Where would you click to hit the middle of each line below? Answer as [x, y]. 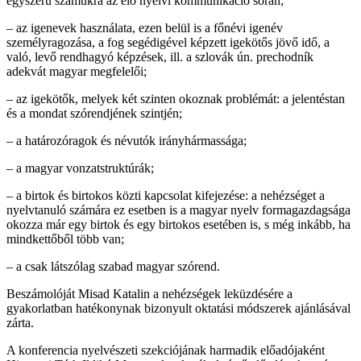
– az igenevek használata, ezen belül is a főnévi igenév [145, 28]
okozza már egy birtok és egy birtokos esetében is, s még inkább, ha [178, 225]
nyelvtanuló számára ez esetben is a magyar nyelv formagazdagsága [178, 210]
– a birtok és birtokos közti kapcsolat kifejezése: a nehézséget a [166, 196]
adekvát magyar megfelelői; [77, 72]
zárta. [20, 323]
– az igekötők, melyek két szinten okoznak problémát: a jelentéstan [176, 99]
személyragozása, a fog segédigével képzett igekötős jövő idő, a [168, 43]
